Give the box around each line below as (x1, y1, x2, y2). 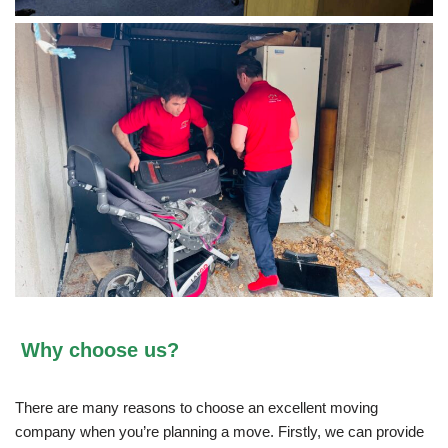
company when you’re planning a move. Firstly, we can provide (15, 423, 424, 441)
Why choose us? (15, 339, 179, 362)
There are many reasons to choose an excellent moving (15, 399, 378, 417)
